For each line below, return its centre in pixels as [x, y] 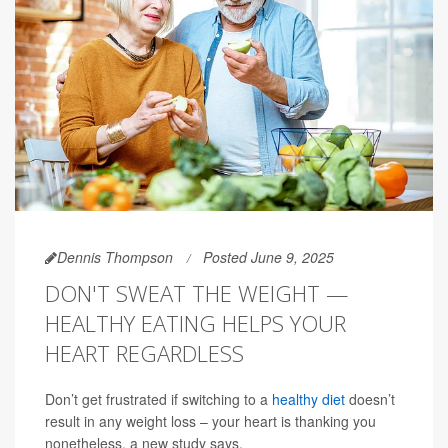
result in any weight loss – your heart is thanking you [210, 421]
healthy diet [308, 399]
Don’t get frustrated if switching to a [158, 399]
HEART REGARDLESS [144, 353]
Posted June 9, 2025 [268, 257]
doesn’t [370, 399]
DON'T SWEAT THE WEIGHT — [196, 293]
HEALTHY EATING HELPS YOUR [195, 323]
